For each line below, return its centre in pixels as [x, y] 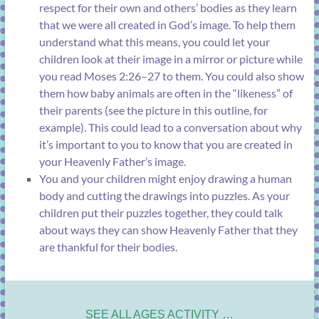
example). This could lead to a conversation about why [170, 127]
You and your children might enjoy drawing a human [165, 179]
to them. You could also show [232, 76]
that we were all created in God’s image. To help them [167, 25]
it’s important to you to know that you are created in [166, 145]
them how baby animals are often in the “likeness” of [166, 93]
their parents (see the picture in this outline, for [153, 110]
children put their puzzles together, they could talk [161, 213]
